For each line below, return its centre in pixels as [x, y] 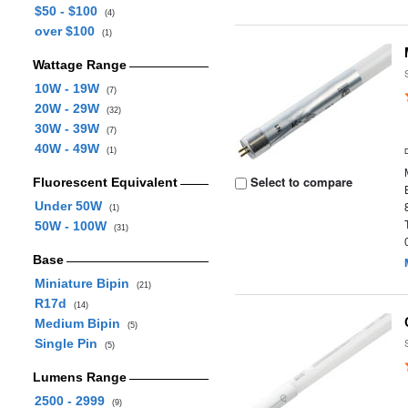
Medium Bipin [81, 323]
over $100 [68, 31]
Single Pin [69, 343]
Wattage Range [79, 65]
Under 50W [71, 206]
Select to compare [300, 182]
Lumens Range [79, 377]
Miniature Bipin [85, 283]
